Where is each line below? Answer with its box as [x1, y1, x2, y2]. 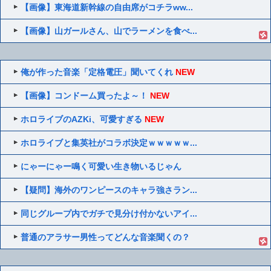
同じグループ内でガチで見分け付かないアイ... [21, 208, 198, 218]
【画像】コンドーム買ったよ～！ [21, 90, 148, 100]
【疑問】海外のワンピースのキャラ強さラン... [21, 184, 198, 195]
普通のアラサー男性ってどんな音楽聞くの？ [21, 232, 191, 242]
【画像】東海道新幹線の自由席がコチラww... [21, 2, 194, 12]
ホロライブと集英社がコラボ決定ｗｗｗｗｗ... [21, 137, 198, 148]
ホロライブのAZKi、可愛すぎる [21, 114, 143, 124]
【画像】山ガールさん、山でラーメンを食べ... [21, 25, 198, 36]
